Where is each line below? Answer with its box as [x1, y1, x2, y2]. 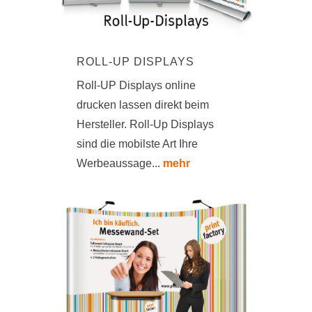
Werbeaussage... [77, 157, 163, 170]
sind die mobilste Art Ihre [77, 138, 198, 150]
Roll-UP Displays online [77, 79, 196, 92]
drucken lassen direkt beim [77, 99, 209, 111]
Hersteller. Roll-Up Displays [77, 118, 214, 131]
